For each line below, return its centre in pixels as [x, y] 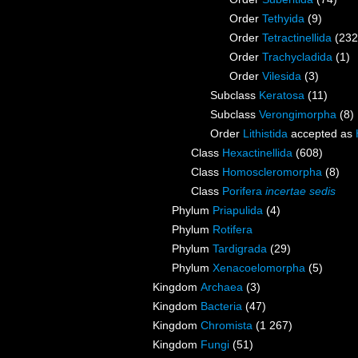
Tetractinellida [297, 38]
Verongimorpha [298, 115]
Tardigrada [240, 249]
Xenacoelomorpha [259, 268]
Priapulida [238, 211]
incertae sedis [300, 191]
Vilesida [282, 76]
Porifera [244, 191]
